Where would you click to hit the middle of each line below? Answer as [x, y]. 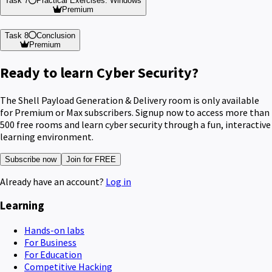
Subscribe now [31, 159]
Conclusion [56, 35]
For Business [50, 242]
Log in [118, 181]
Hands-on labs [54, 230]
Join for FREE [91, 159]
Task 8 [17, 35]
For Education [53, 254]
